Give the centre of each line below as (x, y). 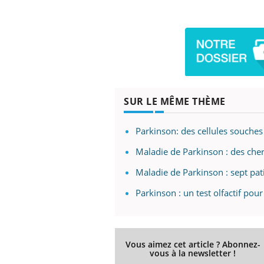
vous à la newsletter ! (193, 253)
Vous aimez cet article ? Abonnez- (193, 244)
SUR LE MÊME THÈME (175, 101)
